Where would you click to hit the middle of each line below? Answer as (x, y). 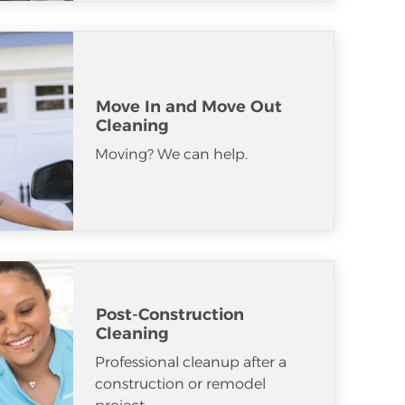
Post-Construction (170, 314)
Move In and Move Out (189, 106)
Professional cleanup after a (191, 362)
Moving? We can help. (171, 154)
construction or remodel (180, 383)
